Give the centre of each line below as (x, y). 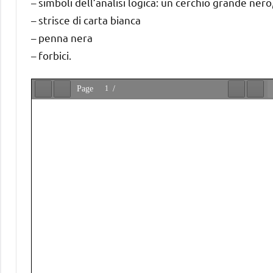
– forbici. (51, 55)
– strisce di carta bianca (86, 19)
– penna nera (62, 37)
